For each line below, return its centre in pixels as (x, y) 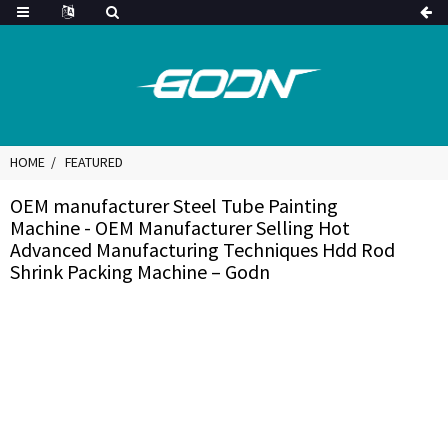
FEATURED (94, 162)
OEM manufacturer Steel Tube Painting (174, 205)
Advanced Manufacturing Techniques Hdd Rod (202, 249)
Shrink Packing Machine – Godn (140, 271)
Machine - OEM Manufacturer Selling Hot (180, 227)
